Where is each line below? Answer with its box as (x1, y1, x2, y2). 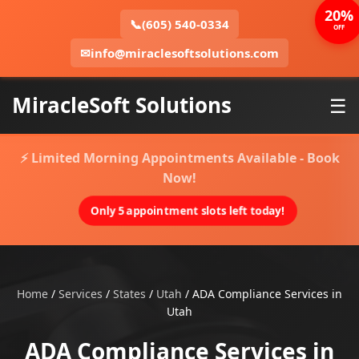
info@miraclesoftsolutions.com (91, 45, 279, 61)
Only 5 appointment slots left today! (94, 203, 281, 219)
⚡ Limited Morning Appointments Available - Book (19, 149, 340, 167)
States (113, 286, 146, 301)
